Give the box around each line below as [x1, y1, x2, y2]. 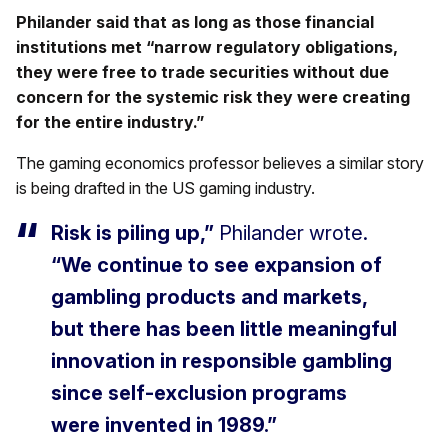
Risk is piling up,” [51, 220, 214, 245]
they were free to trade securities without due [16, 61, 389, 82]
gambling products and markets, [51, 284, 367, 309]
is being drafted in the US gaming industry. [16, 177, 315, 198]
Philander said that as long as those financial [16, 11, 374, 32]
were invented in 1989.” [51, 412, 277, 437]
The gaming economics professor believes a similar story [16, 152, 424, 173]
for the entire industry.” [16, 111, 204, 132]
